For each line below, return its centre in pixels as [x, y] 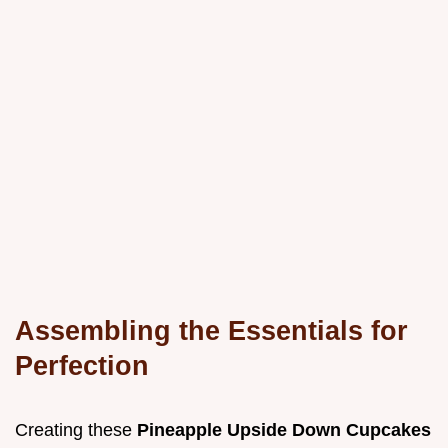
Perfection [82, 366]
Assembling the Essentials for [211, 331]
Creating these [76, 430]
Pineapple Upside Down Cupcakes [284, 430]
